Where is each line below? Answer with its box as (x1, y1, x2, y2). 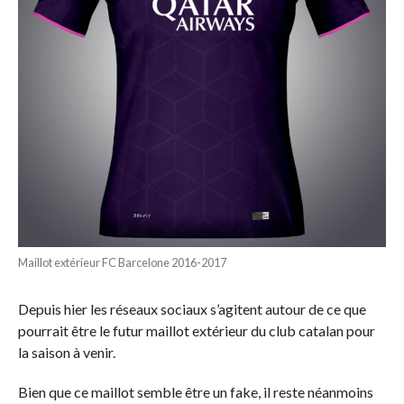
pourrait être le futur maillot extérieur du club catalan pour (17, 322, 375, 339)
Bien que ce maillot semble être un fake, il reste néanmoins (17, 383, 373, 400)
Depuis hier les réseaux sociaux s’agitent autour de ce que (17, 300, 366, 317)
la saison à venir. (17, 344, 115, 361)
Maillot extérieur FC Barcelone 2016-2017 (17, 255, 226, 270)
